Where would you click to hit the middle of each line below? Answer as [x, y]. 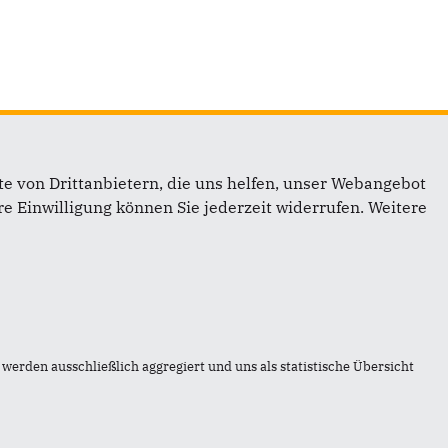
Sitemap [118, 299]
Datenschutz [134, 327]
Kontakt [116, 271]
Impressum [130, 243]
